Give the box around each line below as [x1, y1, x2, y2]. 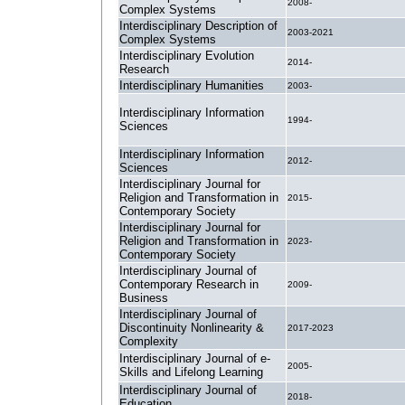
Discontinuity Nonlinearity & [119, 321, 264, 334]
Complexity [119, 334, 178, 348]
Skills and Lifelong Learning [119, 365, 263, 379]
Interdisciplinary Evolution [119, 49, 254, 62]
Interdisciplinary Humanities [119, 79, 264, 92]
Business [119, 291, 168, 305]
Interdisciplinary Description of [119, 19, 278, 33]
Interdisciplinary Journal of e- [119, 352, 270, 365]
